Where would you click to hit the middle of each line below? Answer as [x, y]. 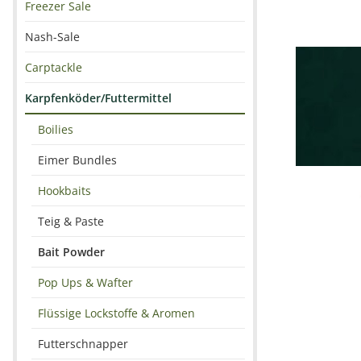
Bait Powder [71, 252]
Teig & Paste [71, 221]
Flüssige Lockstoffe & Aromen [116, 313]
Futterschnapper [83, 344]
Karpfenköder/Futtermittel [98, 98]
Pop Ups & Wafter [85, 282]
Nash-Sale [52, 37]
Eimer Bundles [77, 160]
